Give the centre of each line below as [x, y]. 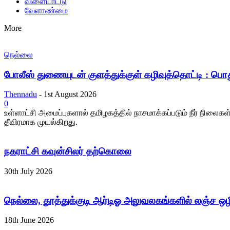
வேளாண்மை [46, 10]
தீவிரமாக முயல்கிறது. [41, 122]
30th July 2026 [28, 171]
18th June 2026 [29, 220]
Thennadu [21, 94]
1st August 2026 [70, 94]
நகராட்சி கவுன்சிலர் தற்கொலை [68, 151]
